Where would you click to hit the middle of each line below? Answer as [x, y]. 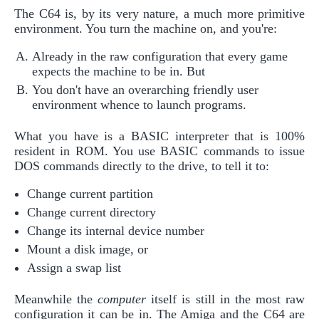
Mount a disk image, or [88, 250]
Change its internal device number [116, 231]
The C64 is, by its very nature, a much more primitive [159, 14]
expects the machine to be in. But [119, 72]
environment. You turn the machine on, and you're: [146, 29]
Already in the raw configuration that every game [160, 57]
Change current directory [91, 213]
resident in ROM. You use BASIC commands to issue [159, 151]
